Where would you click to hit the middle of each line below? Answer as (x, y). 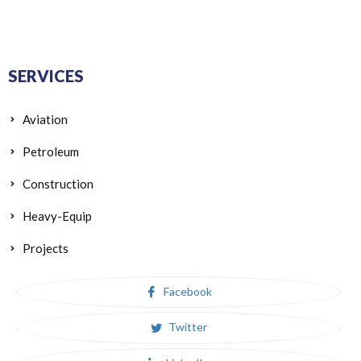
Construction (58, 183)
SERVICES (46, 75)
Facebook (186, 291)
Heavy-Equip (57, 216)
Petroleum (51, 151)
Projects (46, 248)
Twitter (186, 327)
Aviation (45, 119)
